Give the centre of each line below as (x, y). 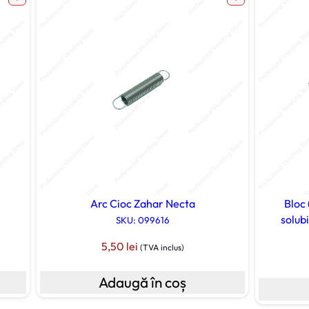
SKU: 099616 (142, 220)
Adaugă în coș (142, 282)
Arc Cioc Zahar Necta (142, 203)
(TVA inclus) (162, 247)
